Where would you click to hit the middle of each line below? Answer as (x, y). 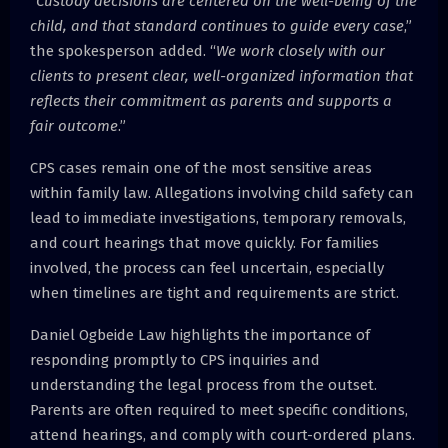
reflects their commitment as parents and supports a (211, 100)
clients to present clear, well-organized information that (221, 75)
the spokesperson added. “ (123, 50)
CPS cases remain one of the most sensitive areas (201, 167)
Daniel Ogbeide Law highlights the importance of (200, 334)
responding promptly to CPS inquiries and (175, 359)
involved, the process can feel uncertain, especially (207, 267)
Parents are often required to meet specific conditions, (219, 409)
